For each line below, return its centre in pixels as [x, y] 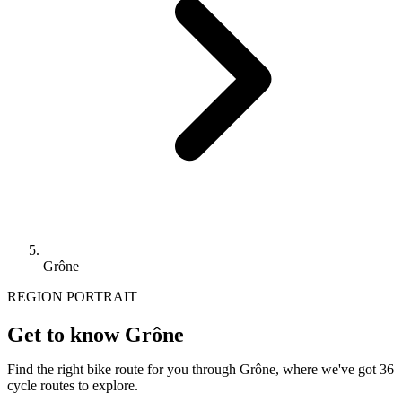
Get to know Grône [96, 334]
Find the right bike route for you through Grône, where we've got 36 [201, 369]
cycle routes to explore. [73, 385]
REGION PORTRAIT [72, 296]
